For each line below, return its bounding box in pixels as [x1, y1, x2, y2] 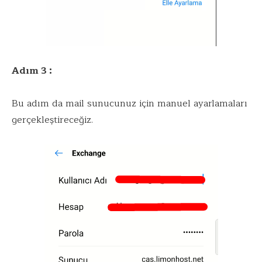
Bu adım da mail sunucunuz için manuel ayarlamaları [12, 95, 247, 111]
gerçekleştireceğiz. [12, 112, 93, 127]
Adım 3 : [12, 63, 54, 78]
